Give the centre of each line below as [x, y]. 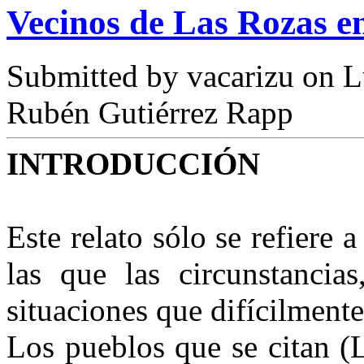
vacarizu [240, 76]
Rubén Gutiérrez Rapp [150, 113]
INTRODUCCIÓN [133, 164]
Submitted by [97, 76]
